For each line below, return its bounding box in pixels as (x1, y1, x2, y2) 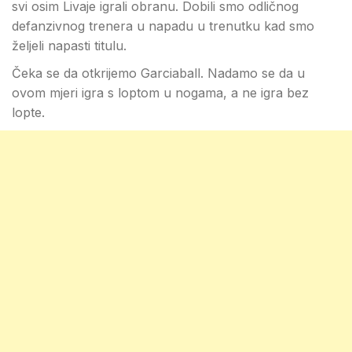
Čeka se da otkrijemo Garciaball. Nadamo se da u (12, 65, 305, 81)
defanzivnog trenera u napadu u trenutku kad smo (12, 18, 314, 34)
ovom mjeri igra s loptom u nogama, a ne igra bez (12, 85, 309, 101)
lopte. (12, 104, 45, 120)
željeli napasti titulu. (12, 38, 126, 53)
